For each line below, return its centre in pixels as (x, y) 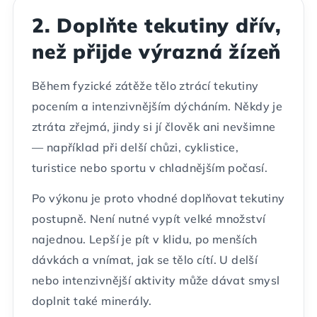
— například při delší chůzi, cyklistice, (135, 148)
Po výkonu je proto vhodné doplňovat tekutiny (158, 198)
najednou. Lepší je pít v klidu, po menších (145, 240)
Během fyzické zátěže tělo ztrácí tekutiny (145, 86)
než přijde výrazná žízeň (157, 52)
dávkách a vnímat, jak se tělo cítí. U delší (145, 260)
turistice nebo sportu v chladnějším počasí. (150, 168)
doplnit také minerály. (92, 301)
